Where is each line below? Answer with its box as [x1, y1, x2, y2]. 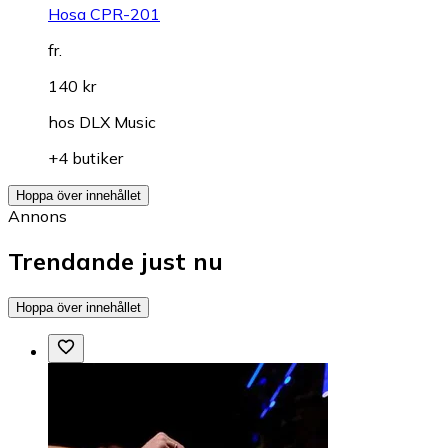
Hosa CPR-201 [48, 4, 160, 25]
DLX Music [79, 112, 156, 133]
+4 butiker [48, 148, 123, 169]
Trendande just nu [8, 246, 223, 277]
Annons [8, 206, 67, 227]
